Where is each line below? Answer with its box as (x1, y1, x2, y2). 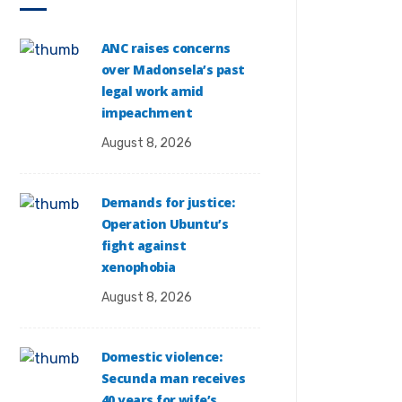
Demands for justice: (101, 194, 235, 211)
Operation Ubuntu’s (101, 215, 229, 232)
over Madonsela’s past (101, 61, 245, 78)
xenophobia (101, 258, 176, 275)
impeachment (101, 104, 193, 121)
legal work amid (101, 83, 204, 100)
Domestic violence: (101, 348, 223, 365)
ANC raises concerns (101, 39, 231, 57)
